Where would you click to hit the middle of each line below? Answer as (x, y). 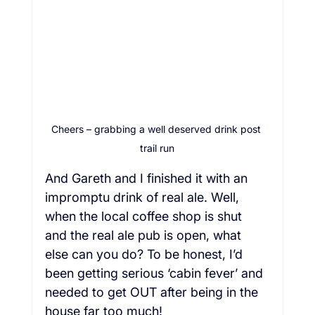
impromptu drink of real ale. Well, (143, 197)
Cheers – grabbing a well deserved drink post (157, 129)
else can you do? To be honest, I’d (145, 254)
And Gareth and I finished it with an (148, 178)
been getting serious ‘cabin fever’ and (155, 273)
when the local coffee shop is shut (145, 216)
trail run (157, 148)
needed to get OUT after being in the (153, 292)
